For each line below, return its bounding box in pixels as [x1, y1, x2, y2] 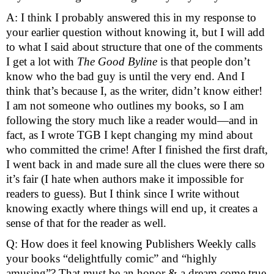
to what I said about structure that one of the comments [6, 40, 262, 53]
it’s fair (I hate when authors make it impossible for [6, 172, 243, 185]
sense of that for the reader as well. [6, 216, 169, 229]
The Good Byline [77, 54, 157, 68]
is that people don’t [157, 54, 250, 68]
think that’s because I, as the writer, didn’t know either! [6, 84, 262, 97]
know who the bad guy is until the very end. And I [6, 69, 245, 83]
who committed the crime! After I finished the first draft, [6, 143, 268, 156]
